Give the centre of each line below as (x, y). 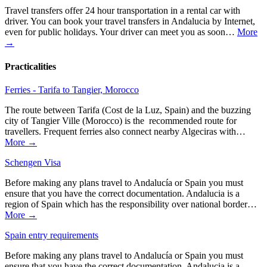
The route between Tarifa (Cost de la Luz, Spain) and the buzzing (128, 110)
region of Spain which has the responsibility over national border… (131, 204)
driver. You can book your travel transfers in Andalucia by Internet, (130, 21)
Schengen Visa (33, 162)
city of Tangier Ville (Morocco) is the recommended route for (121, 120)
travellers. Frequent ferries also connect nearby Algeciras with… (125, 131)
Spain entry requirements (52, 235)
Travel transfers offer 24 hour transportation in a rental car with (122, 11)
